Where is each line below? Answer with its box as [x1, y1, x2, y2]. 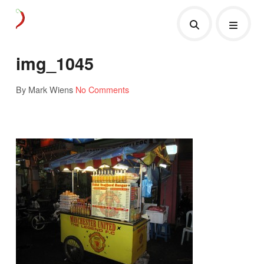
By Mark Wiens [15, 82, 73, 95]
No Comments [75, 82, 129, 95]
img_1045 [15, 51, 94, 75]
